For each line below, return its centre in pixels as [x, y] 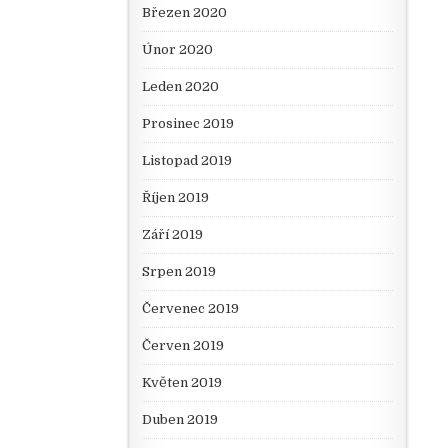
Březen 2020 [184, 13]
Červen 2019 [182, 346]
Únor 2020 [177, 50]
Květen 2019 [181, 383]
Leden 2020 [180, 87]
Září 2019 [172, 235]
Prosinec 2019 [187, 124]
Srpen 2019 [178, 272]
